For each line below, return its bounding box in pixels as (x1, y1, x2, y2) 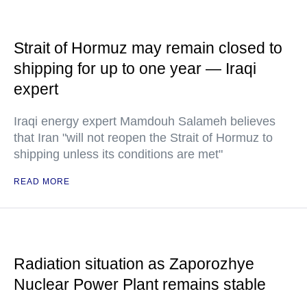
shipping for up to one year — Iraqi (14, 60, 256, 77)
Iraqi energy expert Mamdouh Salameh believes (14, 114, 275, 128)
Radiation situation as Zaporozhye (14, 255, 254, 273)
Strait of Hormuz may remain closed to (14, 39, 282, 57)
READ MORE (14, 177, 70, 186)
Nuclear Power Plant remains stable (14, 275, 266, 293)
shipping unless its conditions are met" (14, 147, 223, 161)
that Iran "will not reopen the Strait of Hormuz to (14, 131, 273, 145)
